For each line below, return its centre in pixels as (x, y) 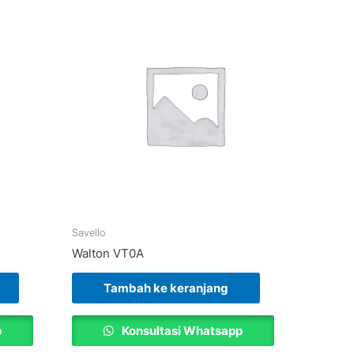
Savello (89, 232)
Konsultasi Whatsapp (181, 331)
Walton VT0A (108, 253)
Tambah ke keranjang (166, 288)
